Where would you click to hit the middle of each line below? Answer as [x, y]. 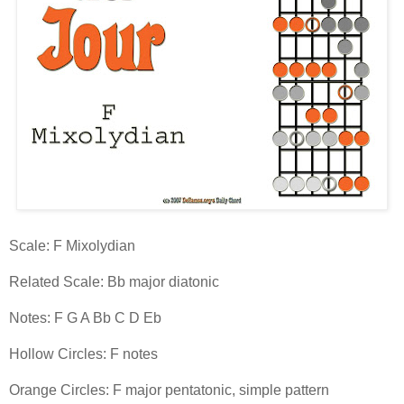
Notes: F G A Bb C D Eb [85, 317]
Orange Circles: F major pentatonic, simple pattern [169, 390]
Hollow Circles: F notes [83, 353]
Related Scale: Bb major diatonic [114, 281]
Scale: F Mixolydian [72, 245]
